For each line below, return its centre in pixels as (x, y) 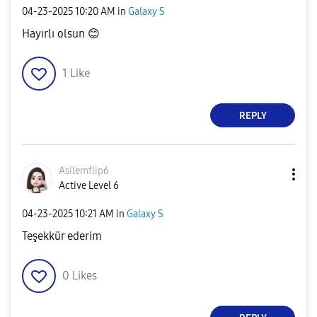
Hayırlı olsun (55, 34)
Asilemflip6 (84, 171)
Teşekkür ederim (62, 236)
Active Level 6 (89, 186)
